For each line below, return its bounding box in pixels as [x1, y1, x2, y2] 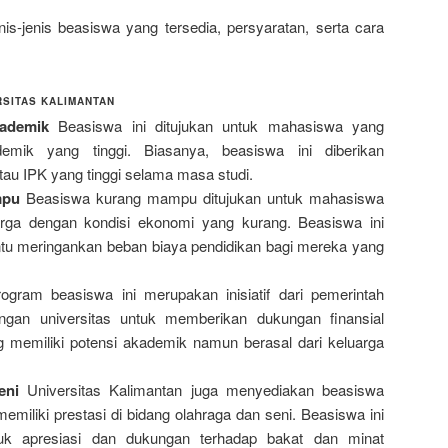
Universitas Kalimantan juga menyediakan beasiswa [19, 378, 384, 400]
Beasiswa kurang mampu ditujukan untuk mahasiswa [20, 186, 384, 208]
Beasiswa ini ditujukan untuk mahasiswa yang [49, 114, 384, 136]
